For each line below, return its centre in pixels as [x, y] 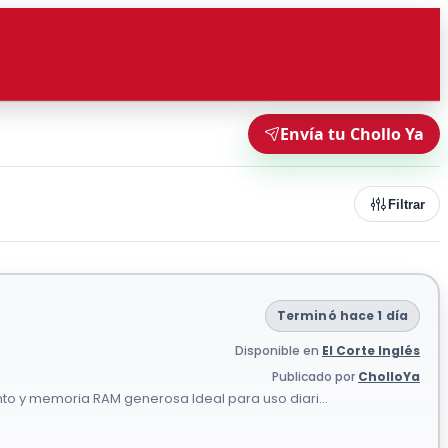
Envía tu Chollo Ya [352, 134]
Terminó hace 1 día [342, 315]
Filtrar [406, 204]
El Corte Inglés [371, 350]
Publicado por [315, 376]
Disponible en [278, 350]
